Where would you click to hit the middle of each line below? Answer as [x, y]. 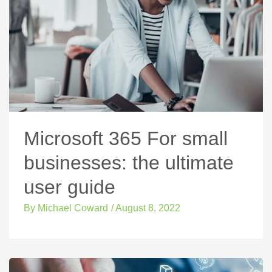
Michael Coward [72, 208]
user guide [70, 187]
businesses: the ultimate [129, 162]
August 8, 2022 [148, 208]
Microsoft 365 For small [126, 138]
